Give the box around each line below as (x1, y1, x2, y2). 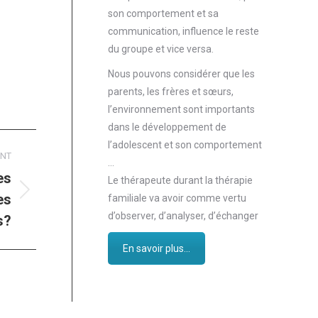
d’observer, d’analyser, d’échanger (108, 210, 258, 222)
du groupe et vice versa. (108, 43, 214, 55)
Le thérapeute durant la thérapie (108, 175, 253, 187)
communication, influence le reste (108, 26, 259, 38)
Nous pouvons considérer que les (108, 68, 255, 80)
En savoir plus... (123, 243, 190, 255)
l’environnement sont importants (108, 104, 255, 116)
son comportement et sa (108, 8, 219, 20)
